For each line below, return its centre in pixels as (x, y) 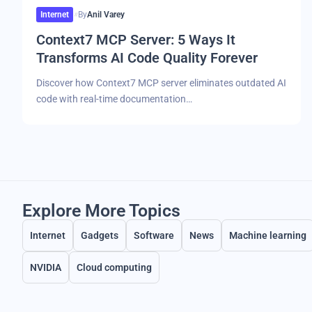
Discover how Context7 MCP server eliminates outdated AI (161, 83)
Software (154, 235)
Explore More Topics (101, 210)
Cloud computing (114, 267)
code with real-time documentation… (114, 99)
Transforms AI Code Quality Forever (147, 57)
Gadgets (100, 235)
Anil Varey (106, 14)
